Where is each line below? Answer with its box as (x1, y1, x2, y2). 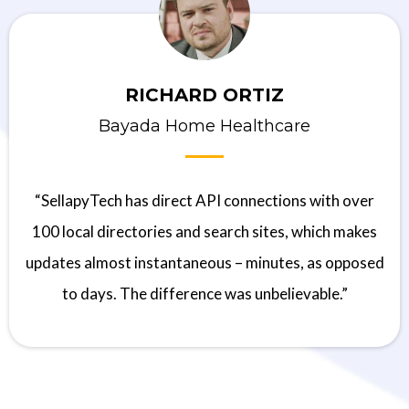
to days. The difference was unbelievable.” (61, 284, 348, 304)
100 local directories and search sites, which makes (32, 222, 377, 242)
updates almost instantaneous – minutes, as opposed (25, 253, 384, 273)
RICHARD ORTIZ (125, 84, 284, 107)
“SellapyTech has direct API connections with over (35, 191, 374, 211)
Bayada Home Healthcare (99, 116, 310, 137)
